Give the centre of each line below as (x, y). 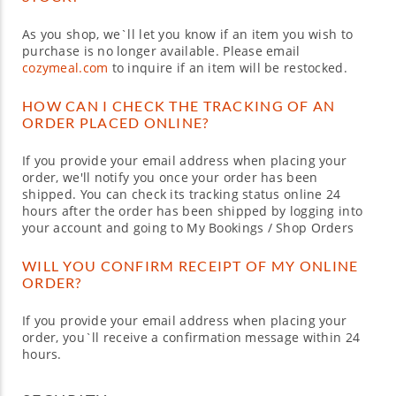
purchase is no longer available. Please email (161, 51)
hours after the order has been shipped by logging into (193, 211)
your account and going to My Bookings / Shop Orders (188, 228)
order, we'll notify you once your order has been (170, 177)
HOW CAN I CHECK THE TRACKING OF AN (179, 106)
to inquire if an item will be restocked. (228, 68)
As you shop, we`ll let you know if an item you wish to (188, 34)
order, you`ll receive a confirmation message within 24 (191, 337)
